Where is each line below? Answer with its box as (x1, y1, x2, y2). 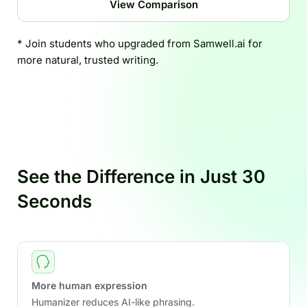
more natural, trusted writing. (17, 53, 158, 66)
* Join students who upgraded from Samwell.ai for (17, 37, 262, 50)
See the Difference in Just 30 (17, 166, 265, 187)
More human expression (32, 280, 147, 291)
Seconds (17, 191, 92, 212)
